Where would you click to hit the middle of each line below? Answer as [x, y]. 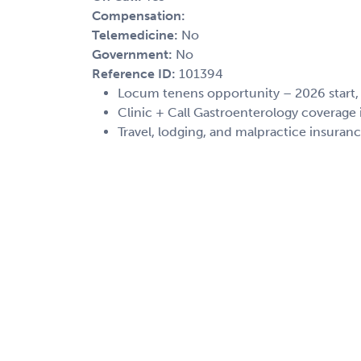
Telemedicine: [137, 35]
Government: [134, 54]
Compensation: [139, 15]
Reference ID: [135, 73]
